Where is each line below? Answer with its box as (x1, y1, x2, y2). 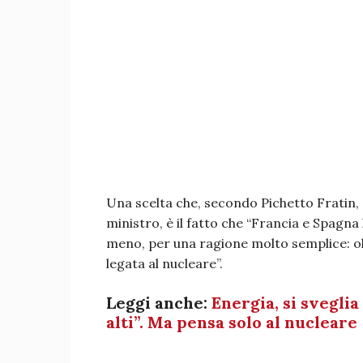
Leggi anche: (106, 292, 211, 313)
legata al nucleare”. (106, 254, 223, 271)
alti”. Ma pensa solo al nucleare (106, 311, 357, 332)
